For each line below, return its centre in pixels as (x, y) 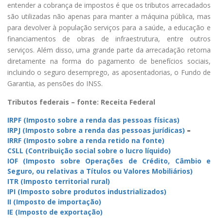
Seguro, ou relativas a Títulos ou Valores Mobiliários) (100, 171)
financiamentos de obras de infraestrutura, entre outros (109, 39)
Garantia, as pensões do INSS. (55, 84)
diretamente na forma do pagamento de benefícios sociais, (109, 61)
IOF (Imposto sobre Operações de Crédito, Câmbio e (109, 161)
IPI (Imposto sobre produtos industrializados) (87, 192)
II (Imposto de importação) (54, 202)
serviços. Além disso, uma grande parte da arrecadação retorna (109, 50)
